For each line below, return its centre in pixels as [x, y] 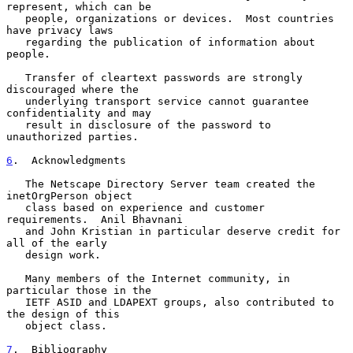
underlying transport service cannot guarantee [16, 101]
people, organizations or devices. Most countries [16, 18]
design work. [16, 255]
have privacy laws [60, 30]
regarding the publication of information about [16, 42]
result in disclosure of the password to [16, 124]
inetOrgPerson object [69, 195]
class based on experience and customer [16, 207]
